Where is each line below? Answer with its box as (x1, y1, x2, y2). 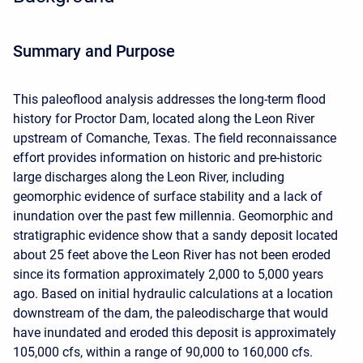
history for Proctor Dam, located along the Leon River (13, 111, 314, 126)
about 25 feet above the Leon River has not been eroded (13, 247, 331, 263)
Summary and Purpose (13, 41, 175, 61)
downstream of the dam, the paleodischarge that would (13, 305, 328, 321)
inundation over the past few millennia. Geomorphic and (13, 208, 333, 224)
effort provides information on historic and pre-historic (13, 150, 322, 165)
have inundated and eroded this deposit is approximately (13, 325, 336, 340)
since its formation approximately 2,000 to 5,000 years (13, 267, 323, 282)
